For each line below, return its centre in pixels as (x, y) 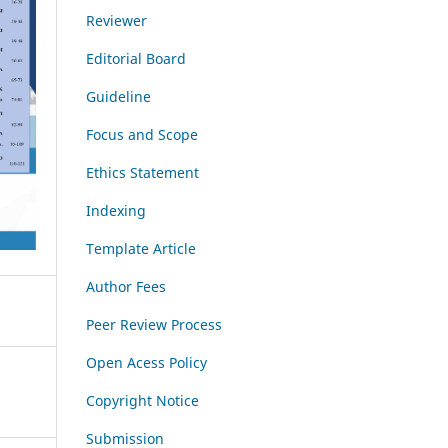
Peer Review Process (154, 324)
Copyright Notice (142, 400)
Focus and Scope (142, 134)
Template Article (141, 248)
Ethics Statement (142, 172)
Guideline (118, 96)
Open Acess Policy (146, 362)
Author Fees (126, 286)
